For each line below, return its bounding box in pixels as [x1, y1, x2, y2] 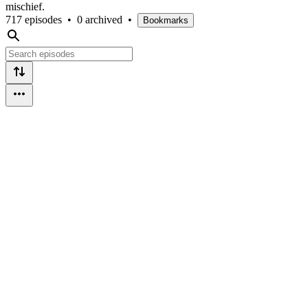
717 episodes [5, 13, 62, 25]
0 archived [77, 13, 122, 25]
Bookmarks [143, 14, 188, 25]
